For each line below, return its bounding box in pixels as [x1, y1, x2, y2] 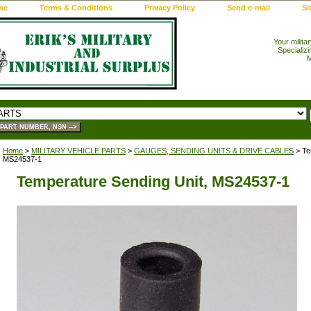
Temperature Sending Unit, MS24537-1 [17, 172, 289, 190]
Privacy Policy [144, 3, 195, 12]
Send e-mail [227, 3, 270, 12]
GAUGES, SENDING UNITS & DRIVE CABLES [134, 146, 294, 155]
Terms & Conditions [40, 3, 112, 12]
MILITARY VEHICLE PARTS [31, 146, 126, 155]
